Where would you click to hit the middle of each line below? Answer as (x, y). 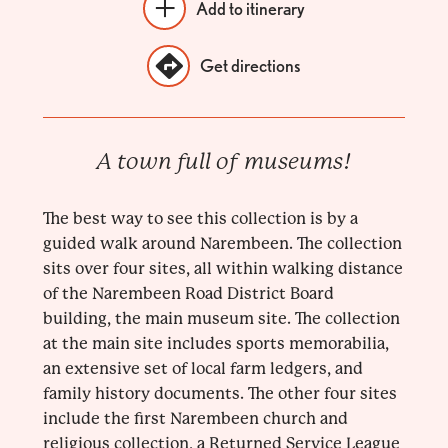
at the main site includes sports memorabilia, (215, 344)
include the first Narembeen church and (195, 419)
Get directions (250, 66)
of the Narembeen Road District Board (188, 294)
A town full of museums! (224, 162)
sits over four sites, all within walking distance (222, 269)
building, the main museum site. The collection (221, 319)
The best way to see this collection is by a (200, 219)
